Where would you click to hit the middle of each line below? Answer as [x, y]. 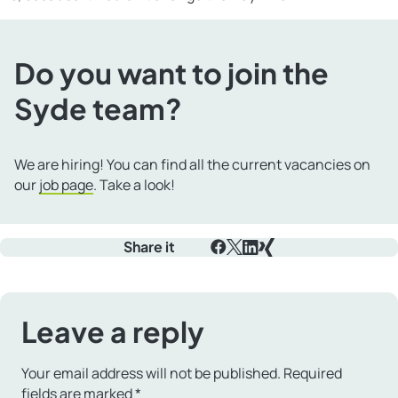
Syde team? [98, 108]
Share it [149, 247]
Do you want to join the [171, 72]
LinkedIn [270, 265]
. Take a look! [134, 184]
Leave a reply [113, 331]
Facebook [242, 265]
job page [66, 184]
